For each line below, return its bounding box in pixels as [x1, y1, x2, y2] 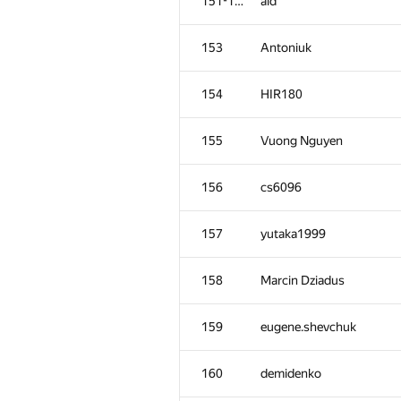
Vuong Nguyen [260, 133, 343, 148]
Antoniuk [260, 40, 311, 55]
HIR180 [260, 87, 303, 101]
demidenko [260, 366, 321, 380]
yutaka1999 [260, 226, 326, 241]
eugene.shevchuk [260, 320, 356, 334]
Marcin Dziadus [260, 273, 345, 287]
